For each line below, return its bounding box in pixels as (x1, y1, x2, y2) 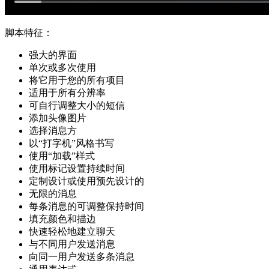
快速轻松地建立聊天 (29, 226, 115, 237)
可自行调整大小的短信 (29, 100, 125, 110)
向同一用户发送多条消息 (29, 251, 134, 262)
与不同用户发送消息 (29, 238, 115, 249)
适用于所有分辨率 (29, 87, 106, 98)
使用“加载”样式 (29, 150, 95, 161)
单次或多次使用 (29, 62, 96, 73)
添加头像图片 (29, 112, 86, 123)
